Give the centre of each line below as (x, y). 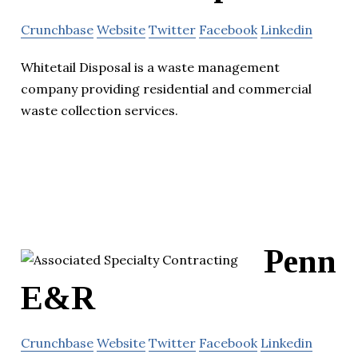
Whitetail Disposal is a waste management (150, 67)
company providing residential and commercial (166, 88)
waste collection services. (99, 110)
